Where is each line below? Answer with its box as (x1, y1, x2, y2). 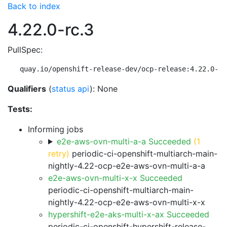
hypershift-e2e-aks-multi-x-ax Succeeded (48, 209, 209, 219)
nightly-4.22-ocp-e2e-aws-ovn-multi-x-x (48, 197, 205, 207)
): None (90, 84, 118, 94)
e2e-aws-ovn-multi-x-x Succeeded (48, 173, 182, 183)
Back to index (8, 1, 60, 11)
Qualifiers (8, 84, 46, 94)
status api (52, 84, 90, 94)
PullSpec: (8, 45, 43, 55)
